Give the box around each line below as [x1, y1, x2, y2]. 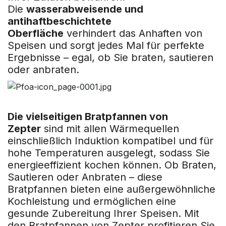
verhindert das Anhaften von [64, 27, 202, 40]
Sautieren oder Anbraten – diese [8, 171, 162, 183]
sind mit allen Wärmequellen [41, 122, 179, 135]
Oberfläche [8, 27, 64, 40]
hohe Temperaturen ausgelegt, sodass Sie [8, 146, 210, 159]
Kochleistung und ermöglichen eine [8, 195, 176, 207]
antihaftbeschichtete [8, 15, 111, 28]
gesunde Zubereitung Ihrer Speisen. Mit [8, 207, 199, 219]
